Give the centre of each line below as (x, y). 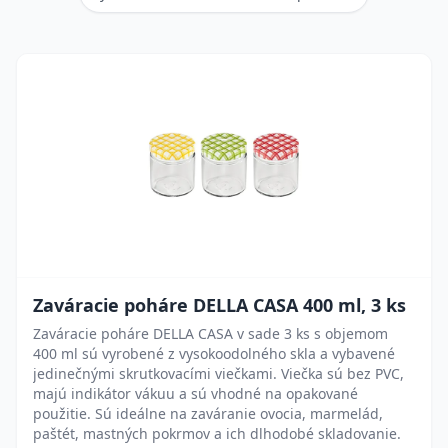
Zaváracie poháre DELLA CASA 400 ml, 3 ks (219, 305)
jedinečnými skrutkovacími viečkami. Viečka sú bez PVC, (218, 373)
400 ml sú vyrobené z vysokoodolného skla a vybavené (214, 353)
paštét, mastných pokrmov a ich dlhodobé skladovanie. (217, 433)
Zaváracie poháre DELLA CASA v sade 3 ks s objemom (210, 333)
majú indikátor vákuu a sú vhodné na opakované (195, 393)
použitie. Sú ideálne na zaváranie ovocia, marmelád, (208, 413)
